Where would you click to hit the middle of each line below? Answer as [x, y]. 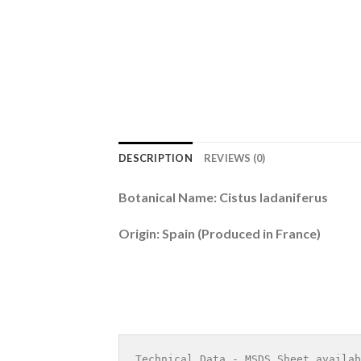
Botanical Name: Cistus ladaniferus [223, 197]
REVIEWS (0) [234, 158]
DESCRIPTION [156, 158]
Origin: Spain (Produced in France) [220, 234]
